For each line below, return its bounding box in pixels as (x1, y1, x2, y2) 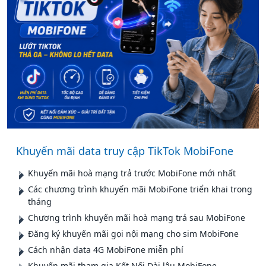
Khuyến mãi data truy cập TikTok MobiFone (16, 143, 233, 158)
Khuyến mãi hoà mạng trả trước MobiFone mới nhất (28, 167, 236, 179)
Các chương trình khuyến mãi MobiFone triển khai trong (28, 183, 252, 195)
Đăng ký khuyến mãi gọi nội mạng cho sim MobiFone (28, 227, 239, 239)
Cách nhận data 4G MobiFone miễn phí (28, 243, 183, 255)
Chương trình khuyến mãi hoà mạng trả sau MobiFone (28, 211, 245, 223)
